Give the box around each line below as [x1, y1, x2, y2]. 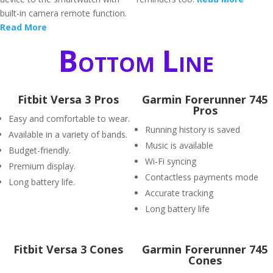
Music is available [145, 140, 213, 151]
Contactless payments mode [145, 171, 258, 183]
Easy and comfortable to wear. [9, 113, 130, 124]
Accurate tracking [145, 187, 213, 199]
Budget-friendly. [9, 144, 71, 156]
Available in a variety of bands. [9, 129, 127, 140]
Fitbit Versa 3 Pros [18, 92, 119, 107]
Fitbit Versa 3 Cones [13, 242, 123, 257]
